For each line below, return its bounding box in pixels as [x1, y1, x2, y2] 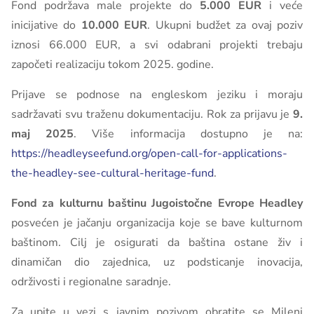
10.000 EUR [81, 18, 148, 33]
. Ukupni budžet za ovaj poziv [147, 18, 303, 33]
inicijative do [11, 18, 81, 33]
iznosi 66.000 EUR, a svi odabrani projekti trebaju [11, 37, 303, 53]
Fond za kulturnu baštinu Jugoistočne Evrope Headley [11, 196, 303, 211]
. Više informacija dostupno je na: [74, 126, 303, 142]
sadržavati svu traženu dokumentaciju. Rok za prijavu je [11, 107, 293, 122]
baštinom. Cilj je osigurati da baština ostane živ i [11, 235, 303, 250]
